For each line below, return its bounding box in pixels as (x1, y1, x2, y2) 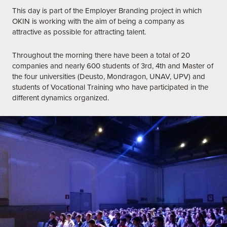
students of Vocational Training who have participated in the (12, 83, 208, 92)
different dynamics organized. (12, 93, 111, 103)
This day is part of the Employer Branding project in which (12, 6, 202, 16)
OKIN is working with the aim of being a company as (12, 17, 184, 26)
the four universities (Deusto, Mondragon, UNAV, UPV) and (12, 72, 205, 82)
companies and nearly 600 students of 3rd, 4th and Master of (12, 61, 213, 71)
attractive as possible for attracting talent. (12, 27, 148, 37)
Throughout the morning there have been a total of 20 (12, 51, 190, 60)
